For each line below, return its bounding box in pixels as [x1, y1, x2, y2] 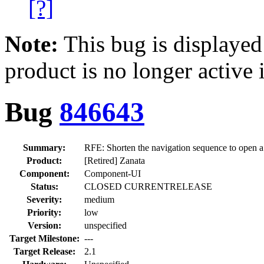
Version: [27, 220, 61, 230]
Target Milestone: [9, 233, 80, 243]
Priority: [27, 207, 61, 217]
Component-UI [84, 168, 141, 179]
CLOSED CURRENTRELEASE [84, 181, 212, 192]
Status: [30, 181, 58, 192]
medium [84, 194, 114, 204]
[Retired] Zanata [84, 155, 145, 166]
